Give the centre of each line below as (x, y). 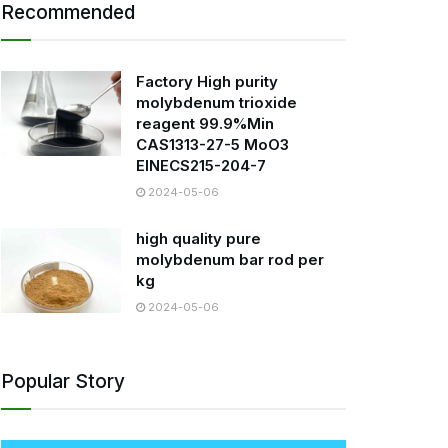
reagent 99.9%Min (205, 123)
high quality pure (198, 238)
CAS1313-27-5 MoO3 (212, 144)
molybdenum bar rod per (230, 259)
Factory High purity (207, 81)
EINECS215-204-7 (201, 165)
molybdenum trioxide (216, 102)
